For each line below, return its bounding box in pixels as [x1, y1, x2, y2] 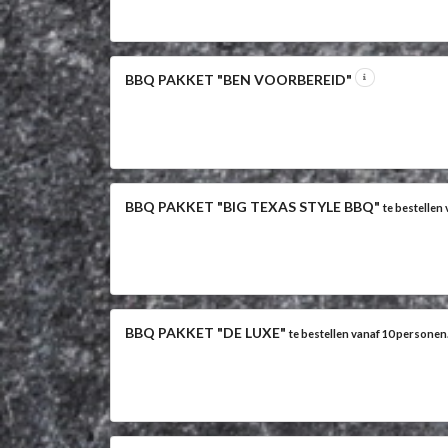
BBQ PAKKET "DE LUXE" [124, 324, 289, 342]
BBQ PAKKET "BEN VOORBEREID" [124, 71, 355, 89]
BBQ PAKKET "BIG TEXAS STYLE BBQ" [124, 197, 383, 215]
